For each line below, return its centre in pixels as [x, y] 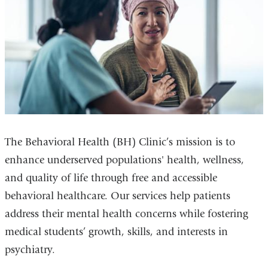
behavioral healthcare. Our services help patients [117, 196]
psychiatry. [30, 249]
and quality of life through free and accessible [111, 178]
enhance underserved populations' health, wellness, [124, 160]
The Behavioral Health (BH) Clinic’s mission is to [120, 142]
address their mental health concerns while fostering [126, 214]
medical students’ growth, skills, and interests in [116, 232]
